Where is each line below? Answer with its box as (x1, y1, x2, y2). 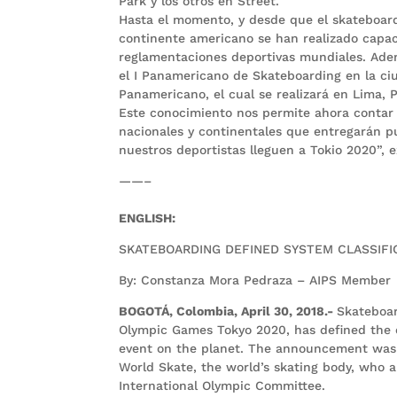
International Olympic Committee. (119, 378, 326, 393)
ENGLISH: (119, 210, 176, 225)
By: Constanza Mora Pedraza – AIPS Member (119, 272, 392, 287)
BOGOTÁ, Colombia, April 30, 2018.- (119, 303, 338, 318)
